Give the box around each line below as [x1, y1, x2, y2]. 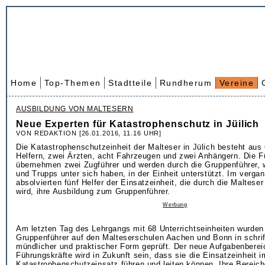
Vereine [219, 78, 254, 88]
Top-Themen [44, 78, 101, 88]
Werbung [163, 202, 188, 208]
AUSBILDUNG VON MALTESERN [16, 105, 134, 113]
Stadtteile [108, 78, 152, 88]
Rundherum [159, 78, 212, 88]
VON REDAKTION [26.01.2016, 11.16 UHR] [16, 130, 162, 137]
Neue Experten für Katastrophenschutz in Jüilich [16, 119, 260, 129]
